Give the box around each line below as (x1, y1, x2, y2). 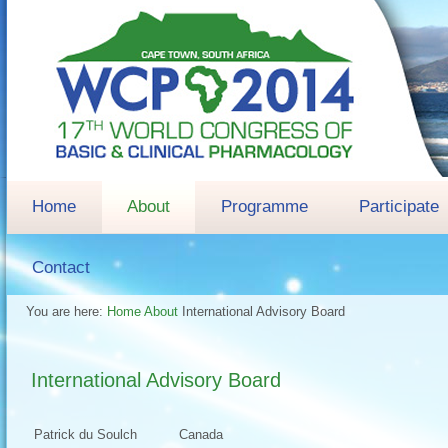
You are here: (26, 304, 107, 319)
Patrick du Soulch (34, 427, 137, 442)
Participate (359, 197, 439, 216)
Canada (179, 427, 223, 442)
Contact (32, 258, 90, 277)
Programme (221, 197, 308, 216)
